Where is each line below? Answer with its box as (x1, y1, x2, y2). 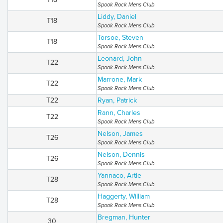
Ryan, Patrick (98, 96, 137, 105)
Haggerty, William (98, 192, 150, 201)
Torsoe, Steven (98, 33, 143, 42)
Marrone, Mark (98, 75, 142, 84)
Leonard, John (98, 54, 142, 63)
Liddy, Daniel (98, 12, 136, 21)
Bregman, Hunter (98, 213, 150, 222)
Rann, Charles (98, 109, 140, 117)
